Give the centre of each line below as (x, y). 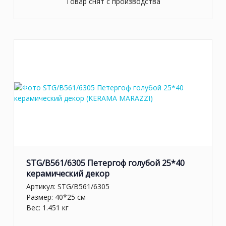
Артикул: (42, 186)
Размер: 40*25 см (56, 197)
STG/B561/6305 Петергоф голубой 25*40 (105, 163)
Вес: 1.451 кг (47, 207)
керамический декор (68, 174)
